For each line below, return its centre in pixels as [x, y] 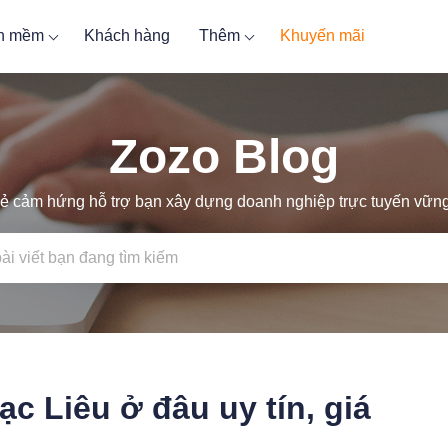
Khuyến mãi [323, 35]
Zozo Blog [224, 156]
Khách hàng [127, 35]
